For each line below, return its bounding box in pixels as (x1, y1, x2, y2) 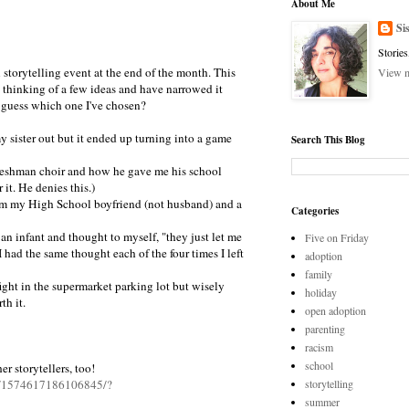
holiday (305, 285, 337, 299)
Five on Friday (305, 230, 369, 245)
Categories (291, 204, 339, 218)
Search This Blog (291, 132, 365, 147)
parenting (305, 321, 345, 336)
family (305, 267, 332, 281)
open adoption (305, 303, 366, 318)
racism (305, 340, 333, 354)
